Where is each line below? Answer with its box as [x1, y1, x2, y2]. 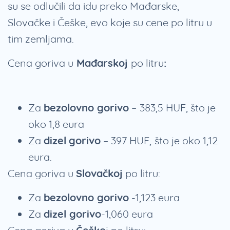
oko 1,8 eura [28, 118, 84, 131]
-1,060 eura [101, 207, 153, 221]
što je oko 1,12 [155, 134, 218, 147]
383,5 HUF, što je [140, 101, 216, 114]
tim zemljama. [8, 32, 76, 46]
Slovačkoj [76, 167, 123, 180]
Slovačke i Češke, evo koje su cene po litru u [8, 16, 212, 29]
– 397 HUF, [101, 134, 151, 147]
